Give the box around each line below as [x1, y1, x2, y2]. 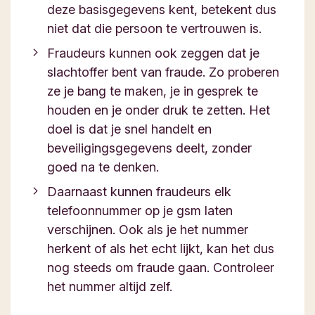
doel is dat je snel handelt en [47, 122, 212, 136]
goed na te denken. [47, 160, 159, 174]
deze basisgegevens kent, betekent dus [47, 2, 276, 17]
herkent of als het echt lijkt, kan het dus [47, 241, 274, 256]
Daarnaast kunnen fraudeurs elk [47, 184, 231, 199]
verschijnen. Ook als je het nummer [47, 222, 248, 237]
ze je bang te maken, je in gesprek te [47, 84, 258, 98]
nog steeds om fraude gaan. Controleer [47, 260, 274, 275]
